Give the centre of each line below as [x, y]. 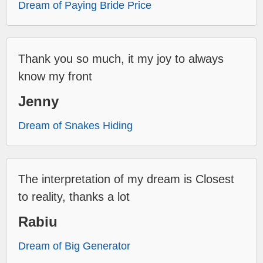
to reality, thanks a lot [74, 196]
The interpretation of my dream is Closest [126, 179]
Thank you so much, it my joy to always [121, 58]
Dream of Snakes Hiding [75, 125]
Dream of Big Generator [74, 246]
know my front [55, 76]
